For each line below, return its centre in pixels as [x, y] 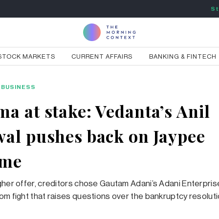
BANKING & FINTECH [183, 56]
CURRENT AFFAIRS [102, 56]
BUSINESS [18, 87]
